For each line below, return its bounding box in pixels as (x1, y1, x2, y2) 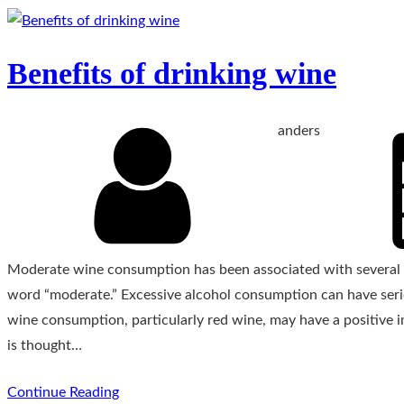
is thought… (7, 338, 82, 353)
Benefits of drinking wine (7, 57, 336, 91)
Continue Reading (7, 385, 119, 399)
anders (278, 123, 320, 138)
